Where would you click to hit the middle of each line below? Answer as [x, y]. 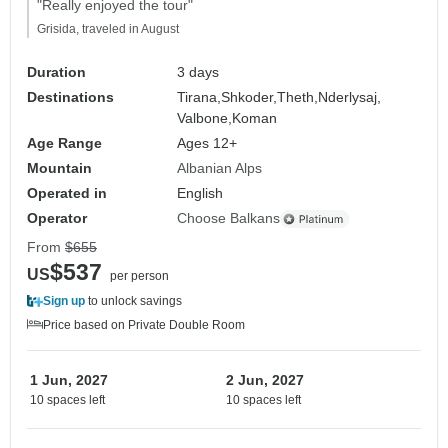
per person [139, 276]
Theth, [298, 97]
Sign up [64, 301]
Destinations [70, 97]
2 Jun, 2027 [265, 380]
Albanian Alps [220, 168]
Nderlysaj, [350, 97]
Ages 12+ [207, 143]
